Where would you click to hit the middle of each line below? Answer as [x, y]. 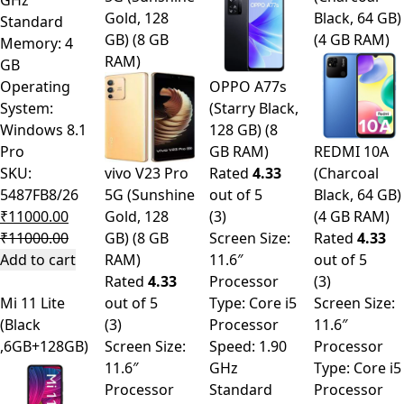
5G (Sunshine [150, 195]
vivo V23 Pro [147, 174]
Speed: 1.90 [248, 347]
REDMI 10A [351, 152]
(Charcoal [346, 174]
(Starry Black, [254, 109]
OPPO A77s [248, 87]
